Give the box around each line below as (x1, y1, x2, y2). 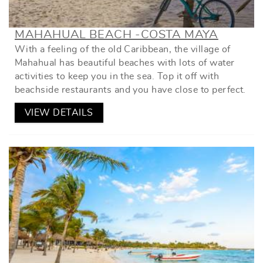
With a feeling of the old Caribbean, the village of (15, 44, 231, 54)
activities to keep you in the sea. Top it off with (15, 71, 220, 81)
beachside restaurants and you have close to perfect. (15, 85, 246, 95)
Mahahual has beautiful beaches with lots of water (15, 58, 235, 68)
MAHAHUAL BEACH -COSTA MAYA (15, 28, 218, 41)
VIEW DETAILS (25, 107, 93, 117)
